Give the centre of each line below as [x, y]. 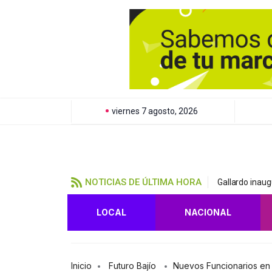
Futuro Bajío [132, 265]
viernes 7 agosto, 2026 [155, 111]
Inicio [81, 265]
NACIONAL [208, 212]
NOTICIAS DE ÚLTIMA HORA [143, 182]
